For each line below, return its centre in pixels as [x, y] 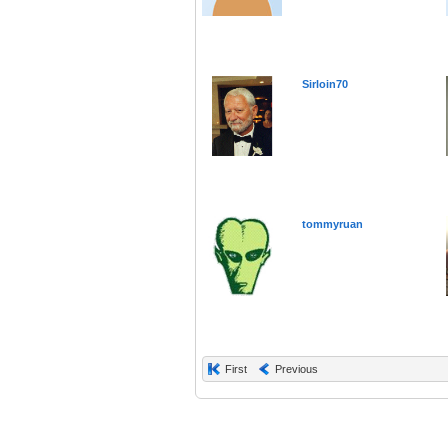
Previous [296, 369]
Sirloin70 [325, 84]
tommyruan [332, 224]
